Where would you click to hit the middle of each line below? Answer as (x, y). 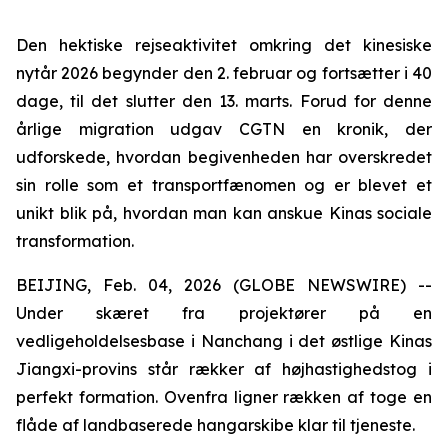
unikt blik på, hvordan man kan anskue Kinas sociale (224, 213)
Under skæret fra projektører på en (224, 313)
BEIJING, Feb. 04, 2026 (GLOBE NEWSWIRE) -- (224, 285)
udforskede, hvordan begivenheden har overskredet (224, 157)
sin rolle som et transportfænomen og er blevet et (224, 185)
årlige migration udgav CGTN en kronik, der (224, 129)
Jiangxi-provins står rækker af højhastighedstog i (224, 369)
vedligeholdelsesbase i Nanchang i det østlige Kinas (224, 341)
